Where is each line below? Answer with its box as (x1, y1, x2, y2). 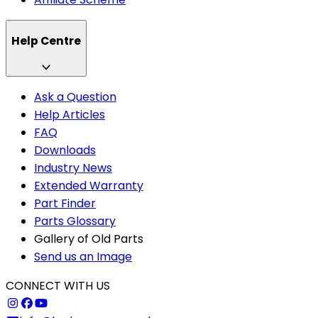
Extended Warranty (34, 177, 143, 194)
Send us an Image (34, 248, 132, 265)
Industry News (34, 159, 112, 176)
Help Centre (11, 33, 81, 49)
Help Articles (34, 106, 105, 123)
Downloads (34, 141, 96, 158)
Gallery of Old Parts (34, 230, 143, 247)
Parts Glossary (34, 212, 116, 229)
